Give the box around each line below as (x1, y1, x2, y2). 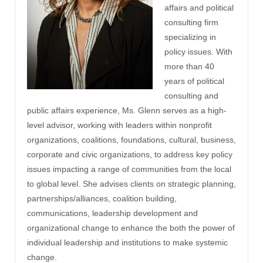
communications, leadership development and (27, 208, 198, 218)
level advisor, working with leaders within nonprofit (27, 120, 212, 130)
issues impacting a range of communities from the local (27, 164, 231, 174)
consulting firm (164, 18, 218, 28)
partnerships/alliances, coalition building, (27, 194, 177, 204)
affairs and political (164, 3, 234, 13)
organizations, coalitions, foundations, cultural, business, (27, 135, 236, 145)
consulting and (164, 91, 218, 101)
